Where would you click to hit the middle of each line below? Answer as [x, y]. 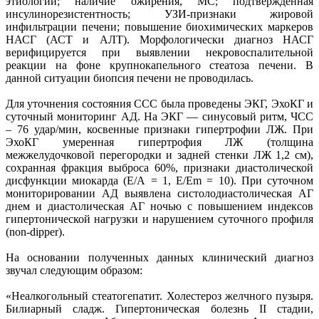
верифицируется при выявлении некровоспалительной [159, 52]
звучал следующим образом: [74, 270]
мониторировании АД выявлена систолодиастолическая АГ [159, 193]
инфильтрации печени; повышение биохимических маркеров [159, 26]
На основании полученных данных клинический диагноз [159, 257]
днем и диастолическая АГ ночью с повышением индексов [159, 206]
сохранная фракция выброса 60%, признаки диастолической [159, 167]
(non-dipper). [35, 231]
